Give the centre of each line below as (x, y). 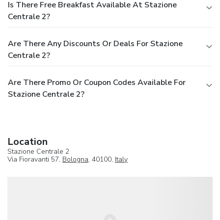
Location (27, 141)
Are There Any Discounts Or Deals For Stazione (95, 43)
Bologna (75, 159)
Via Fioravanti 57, (35, 159)
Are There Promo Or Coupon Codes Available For (97, 82)
